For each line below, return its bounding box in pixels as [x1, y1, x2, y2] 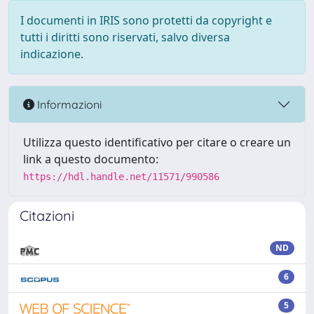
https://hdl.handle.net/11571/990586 [23, 171, 219, 182]
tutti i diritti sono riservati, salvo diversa [20, 29, 230, 45]
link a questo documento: [23, 151, 158, 167]
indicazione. [20, 46, 83, 62]
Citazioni [20, 207, 74, 224]
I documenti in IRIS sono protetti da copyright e [20, 13, 272, 28]
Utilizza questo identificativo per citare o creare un [23, 135, 291, 150]
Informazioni [34, 97, 102, 111]
